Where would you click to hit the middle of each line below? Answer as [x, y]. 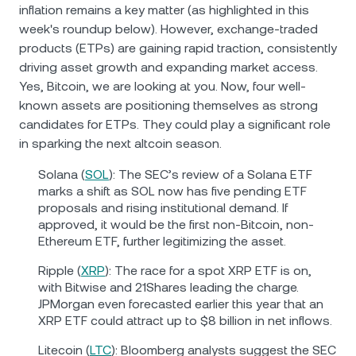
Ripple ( [60, 271]
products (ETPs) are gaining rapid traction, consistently [178, 48]
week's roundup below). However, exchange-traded [168, 29]
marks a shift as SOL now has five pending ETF [172, 191]
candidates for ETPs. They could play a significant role [175, 124]
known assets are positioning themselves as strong [168, 105]
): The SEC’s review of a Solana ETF [211, 174]
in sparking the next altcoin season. [120, 143]
